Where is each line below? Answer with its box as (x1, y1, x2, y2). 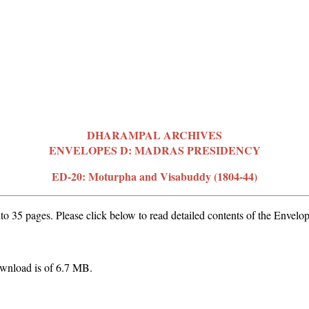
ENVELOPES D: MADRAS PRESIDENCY (48, 141, 261, 158)
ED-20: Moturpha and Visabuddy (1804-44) (52, 168, 257, 184)
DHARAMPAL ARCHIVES (87, 126, 222, 143)
